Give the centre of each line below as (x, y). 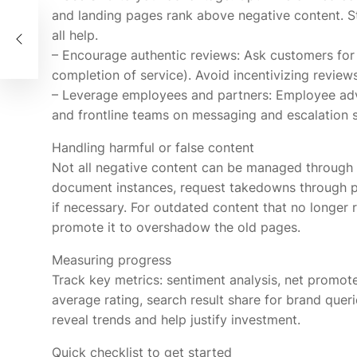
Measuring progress (112, 260)
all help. (75, 35)
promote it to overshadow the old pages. (176, 227)
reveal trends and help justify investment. (176, 320)
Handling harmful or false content (153, 147)
